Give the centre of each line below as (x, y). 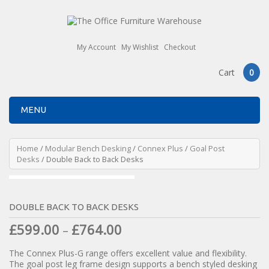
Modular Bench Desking (88, 149)
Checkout (180, 47)
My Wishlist (140, 47)
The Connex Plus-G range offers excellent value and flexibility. (128, 253)
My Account (96, 47)
